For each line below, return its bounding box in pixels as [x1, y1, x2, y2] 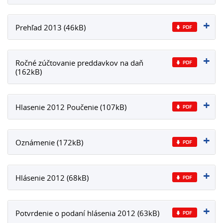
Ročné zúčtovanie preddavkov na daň [15, 58, 143, 68]
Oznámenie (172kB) [15, 137, 83, 147]
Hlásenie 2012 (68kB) [15, 173, 89, 183]
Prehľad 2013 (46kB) [15, 22, 86, 32]
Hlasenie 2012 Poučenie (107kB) [15, 102, 126, 112]
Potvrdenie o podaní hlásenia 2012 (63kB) [15, 208, 159, 218]
